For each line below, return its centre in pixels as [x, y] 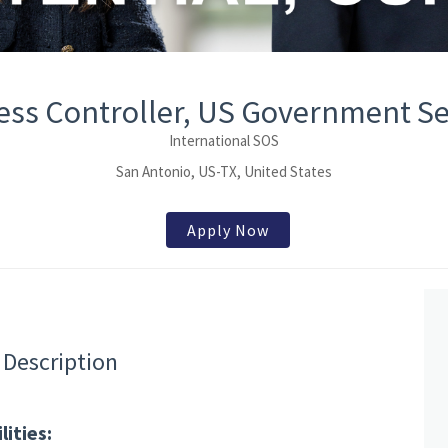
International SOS [224, 141]
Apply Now [227, 230]
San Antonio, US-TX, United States [224, 172]
